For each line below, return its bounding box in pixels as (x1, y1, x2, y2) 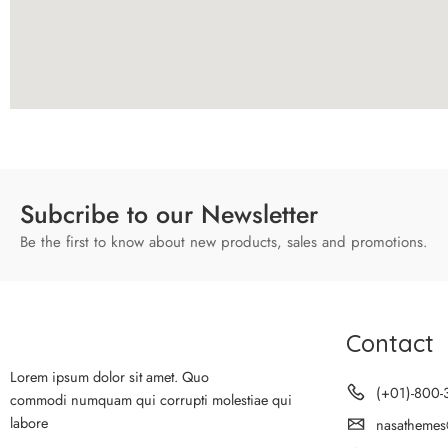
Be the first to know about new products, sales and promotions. (20, 230, 428, 253)
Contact (346, 327, 434, 358)
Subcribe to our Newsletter (20, 195, 318, 232)
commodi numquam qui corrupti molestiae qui (10, 388, 292, 410)
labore (10, 411, 48, 433)
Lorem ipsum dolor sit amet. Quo (10, 365, 209, 387)
